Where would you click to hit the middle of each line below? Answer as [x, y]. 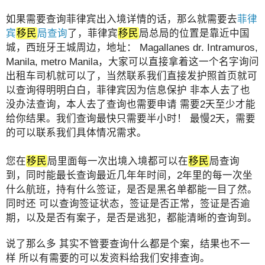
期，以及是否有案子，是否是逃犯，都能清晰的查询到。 [132, 217]
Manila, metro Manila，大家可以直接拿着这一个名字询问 [132, 61]
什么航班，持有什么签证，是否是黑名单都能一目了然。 [132, 189]
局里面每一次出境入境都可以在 [118, 161]
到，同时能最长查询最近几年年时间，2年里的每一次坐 [129, 175]
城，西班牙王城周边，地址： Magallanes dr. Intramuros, [132, 47]
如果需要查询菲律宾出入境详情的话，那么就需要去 [122, 19]
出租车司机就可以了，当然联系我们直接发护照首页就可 [132, 75]
